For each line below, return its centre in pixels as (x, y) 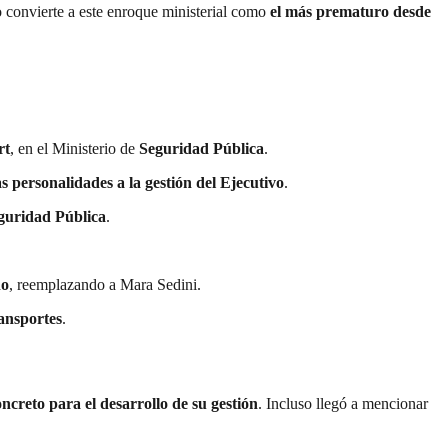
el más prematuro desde (348, 12)
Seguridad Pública (201, 148)
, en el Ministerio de (74, 148)
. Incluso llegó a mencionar (343, 403)
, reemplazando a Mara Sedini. (105, 284)
